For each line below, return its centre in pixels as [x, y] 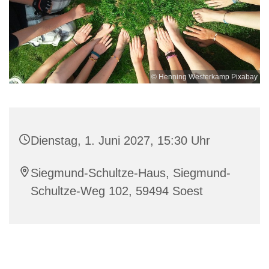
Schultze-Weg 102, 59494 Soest [117, 191]
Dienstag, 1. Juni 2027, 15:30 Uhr [120, 141]
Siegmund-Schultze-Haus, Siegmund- [131, 173]
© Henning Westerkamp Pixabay [204, 77]
